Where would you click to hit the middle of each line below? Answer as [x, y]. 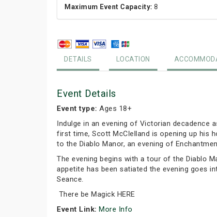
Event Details [86, 93]
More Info [117, 209]
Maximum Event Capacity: [108, 7]
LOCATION [133, 59]
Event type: [77, 108]
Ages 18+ [114, 108]
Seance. [70, 179]
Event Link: [77, 209]
